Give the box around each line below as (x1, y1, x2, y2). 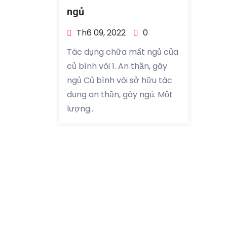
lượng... (67, 103, 95, 115)
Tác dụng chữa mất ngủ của (67, 46, 178, 58)
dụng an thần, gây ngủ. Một (67, 89, 173, 101)
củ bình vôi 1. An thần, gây (67, 60, 167, 72)
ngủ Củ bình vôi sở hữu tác (67, 74, 172, 87)
